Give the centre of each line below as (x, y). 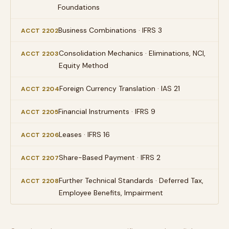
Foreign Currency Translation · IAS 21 (120, 88)
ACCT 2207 (40, 158)
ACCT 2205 (40, 112)
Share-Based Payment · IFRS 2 (110, 157)
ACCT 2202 (40, 31)
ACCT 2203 (40, 54)
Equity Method (84, 65)
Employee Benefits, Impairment (111, 193)
